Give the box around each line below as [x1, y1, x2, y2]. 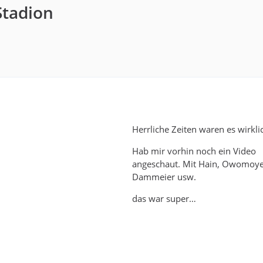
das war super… [132, 193, 196, 204]
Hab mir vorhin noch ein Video [132, 145, 256, 157]
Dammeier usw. [132, 171, 196, 183]
